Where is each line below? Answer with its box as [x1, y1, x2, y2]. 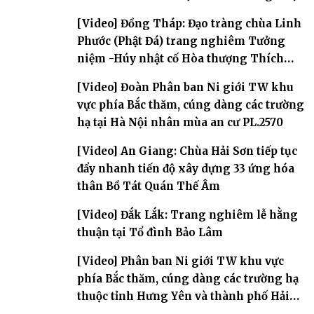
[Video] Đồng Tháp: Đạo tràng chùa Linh [77, 16, 301, 30]
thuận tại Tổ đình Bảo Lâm [77, 225, 223, 239]
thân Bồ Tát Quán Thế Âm [77, 179, 220, 193]
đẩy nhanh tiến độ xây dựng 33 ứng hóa [77, 161, 294, 175]
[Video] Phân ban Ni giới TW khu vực [77, 254, 284, 268]
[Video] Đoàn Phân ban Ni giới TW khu [77, 80, 294, 94]
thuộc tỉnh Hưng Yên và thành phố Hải [77, 289, 289, 303]
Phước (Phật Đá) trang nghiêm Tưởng [77, 34, 285, 48]
